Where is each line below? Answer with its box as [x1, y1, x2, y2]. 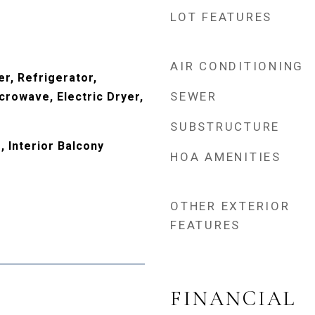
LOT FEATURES [170, 10, 272, 24]
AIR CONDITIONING [170, 59, 304, 73]
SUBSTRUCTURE [170, 120, 280, 134]
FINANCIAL [170, 286, 296, 311]
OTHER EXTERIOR [170, 199, 290, 213]
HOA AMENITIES [170, 150, 281, 164]
